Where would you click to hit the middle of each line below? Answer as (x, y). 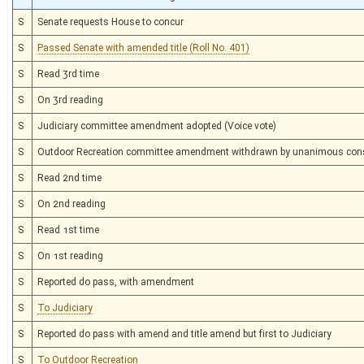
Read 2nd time (69, 178)
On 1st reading (70, 256)
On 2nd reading (71, 204)
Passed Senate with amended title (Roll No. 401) (143, 48)
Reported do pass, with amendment (116, 282)
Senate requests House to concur (110, 22)
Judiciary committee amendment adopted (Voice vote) (157, 126)
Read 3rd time (68, 74)
